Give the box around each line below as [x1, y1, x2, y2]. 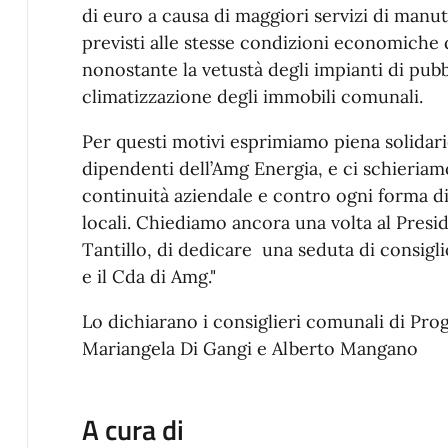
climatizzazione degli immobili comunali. [81, 85, 423, 109]
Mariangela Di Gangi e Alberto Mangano [81, 337, 423, 361]
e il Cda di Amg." [81, 265, 216, 289]
